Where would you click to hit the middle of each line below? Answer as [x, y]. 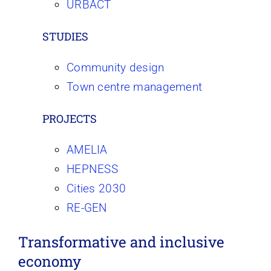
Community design [115, 67]
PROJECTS [69, 118]
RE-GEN [87, 207]
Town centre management [134, 87]
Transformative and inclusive [121, 242]
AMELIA [87, 149]
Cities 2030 [96, 188]
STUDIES [65, 36]
